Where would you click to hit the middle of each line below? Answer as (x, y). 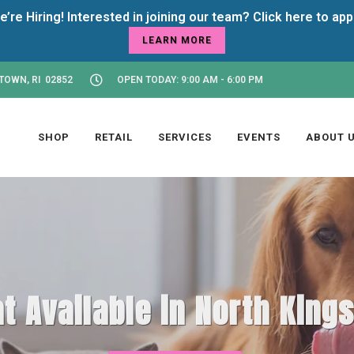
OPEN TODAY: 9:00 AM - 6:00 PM (190, 80)
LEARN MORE (177, 40)
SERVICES (185, 137)
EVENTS (259, 137)
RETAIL (114, 137)
